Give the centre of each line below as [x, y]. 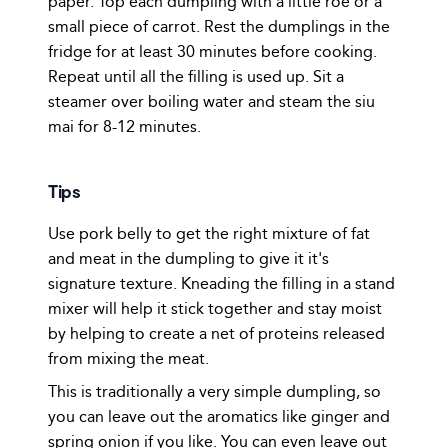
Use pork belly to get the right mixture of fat [209, 233]
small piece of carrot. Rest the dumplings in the [219, 27]
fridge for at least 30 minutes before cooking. [212, 52]
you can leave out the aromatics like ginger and [219, 416]
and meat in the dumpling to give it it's [188, 258]
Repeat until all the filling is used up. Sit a [196, 77]
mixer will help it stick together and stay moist [215, 308]
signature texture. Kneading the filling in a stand [221, 283]
